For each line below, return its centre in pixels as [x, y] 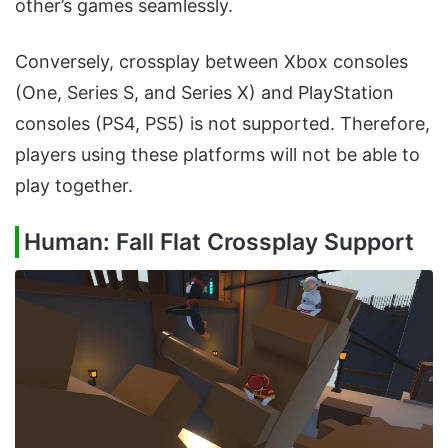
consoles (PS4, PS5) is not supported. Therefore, [222, 124]
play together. [74, 186]
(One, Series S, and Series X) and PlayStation [204, 93]
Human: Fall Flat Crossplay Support [219, 242]
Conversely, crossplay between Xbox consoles [211, 62]
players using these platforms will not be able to [217, 155]
